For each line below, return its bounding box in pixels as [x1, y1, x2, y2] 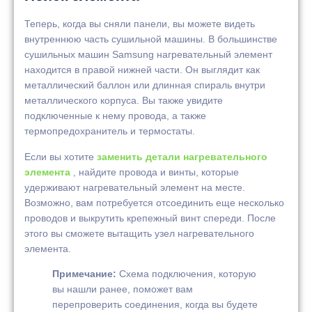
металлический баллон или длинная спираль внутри [24, 79, 265, 91]
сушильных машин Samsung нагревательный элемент [24, 49, 272, 61]
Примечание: [52, 268, 116, 280]
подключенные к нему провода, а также [24, 110, 206, 122]
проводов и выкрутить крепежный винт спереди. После [24, 212, 276, 224]
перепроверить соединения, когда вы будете [52, 299, 258, 311]
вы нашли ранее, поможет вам [52, 283, 193, 295]
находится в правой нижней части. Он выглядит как [24, 64, 260, 76]
